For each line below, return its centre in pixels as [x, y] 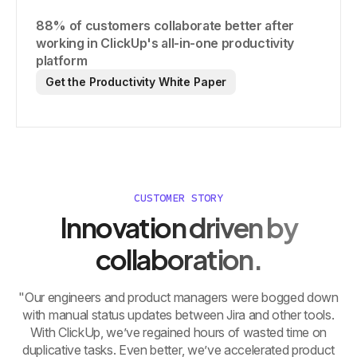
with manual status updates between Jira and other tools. [178, 314]
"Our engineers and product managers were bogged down [178, 297]
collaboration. [178, 260]
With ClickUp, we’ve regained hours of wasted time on [178, 332]
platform [62, 61]
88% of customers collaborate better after [165, 26]
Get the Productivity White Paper [136, 82]
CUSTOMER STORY [178, 198]
